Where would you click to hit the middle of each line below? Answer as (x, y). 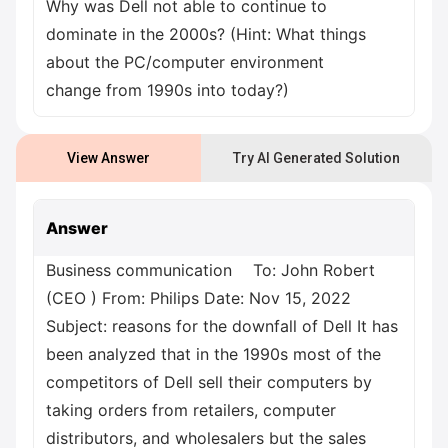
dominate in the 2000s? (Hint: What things (206, 34)
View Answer (108, 157)
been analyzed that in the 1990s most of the (213, 354)
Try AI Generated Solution (316, 157)
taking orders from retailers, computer (191, 410)
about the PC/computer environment (185, 62)
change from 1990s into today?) (167, 90)
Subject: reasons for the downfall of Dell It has (222, 326)
